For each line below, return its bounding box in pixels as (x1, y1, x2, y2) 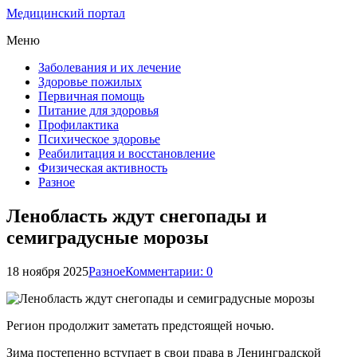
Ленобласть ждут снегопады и (6, 205, 267, 226)
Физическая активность (38, 161, 167, 175)
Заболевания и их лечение (38, 61, 181, 74)
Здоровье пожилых (38, 75, 142, 88)
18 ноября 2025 (6, 264, 88, 278)
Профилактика (38, 118, 119, 131)
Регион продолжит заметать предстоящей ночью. (6, 318, 274, 332)
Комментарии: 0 (125, 264, 213, 278)
